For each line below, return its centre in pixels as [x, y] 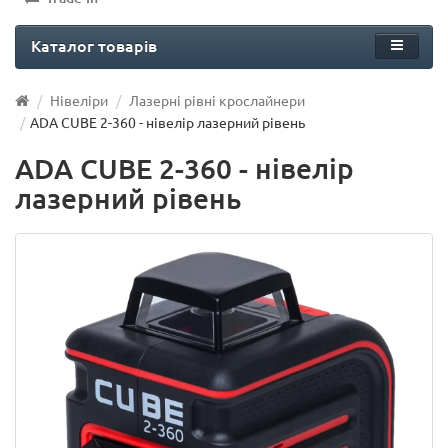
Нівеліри [79, 99]
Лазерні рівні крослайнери [217, 99]
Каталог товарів [94, 44]
